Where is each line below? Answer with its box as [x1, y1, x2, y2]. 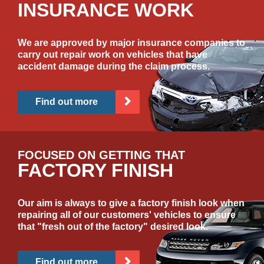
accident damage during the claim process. [18, 61, 210, 72]
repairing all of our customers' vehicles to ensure [18, 210, 236, 220]
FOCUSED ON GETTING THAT [18, 148, 185, 162]
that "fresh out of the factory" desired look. [18, 222, 208, 232]
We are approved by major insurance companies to [18, 38, 245, 48]
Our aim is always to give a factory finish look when [18, 198, 245, 209]
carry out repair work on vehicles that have [18, 49, 207, 60]
